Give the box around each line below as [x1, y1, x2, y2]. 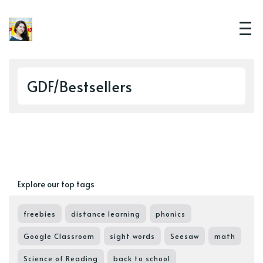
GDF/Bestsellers [27, 76, 132, 96]
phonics [156, 208, 186, 218]
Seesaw [170, 231, 199, 241]
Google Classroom [23, 231, 95, 241]
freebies [23, 208, 56, 218]
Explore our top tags [18, 178, 95, 190]
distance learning [71, 208, 140, 218]
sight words [110, 231, 155, 241]
